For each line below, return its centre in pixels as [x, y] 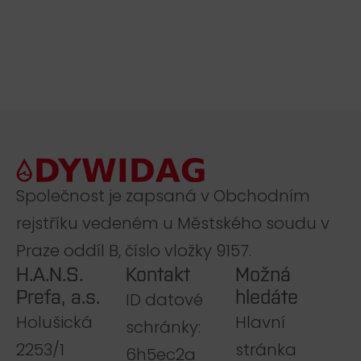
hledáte [267, 297]
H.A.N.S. [50, 274]
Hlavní [260, 322]
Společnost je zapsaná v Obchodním [163, 195]
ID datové [164, 299]
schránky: [163, 327]
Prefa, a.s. [58, 297]
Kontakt [158, 274]
